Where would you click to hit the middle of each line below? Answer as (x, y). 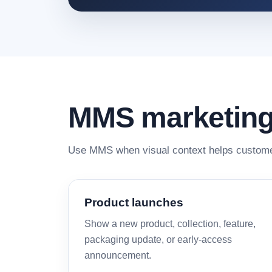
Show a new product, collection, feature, (170, 224)
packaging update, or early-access (158, 240)
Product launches (134, 202)
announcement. (118, 255)
